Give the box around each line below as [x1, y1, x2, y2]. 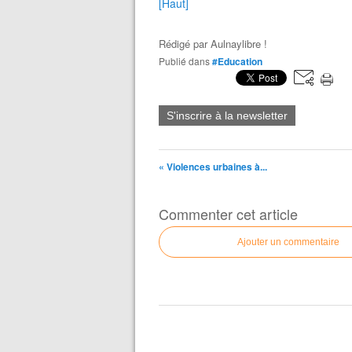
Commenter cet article [159, 203, 298, 224]
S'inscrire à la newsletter [167, 109, 288, 122]
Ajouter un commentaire [237, 236, 339, 247]
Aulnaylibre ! [211, 36, 267, 51]
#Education [212, 54, 262, 68]
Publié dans [165, 54, 210, 68]
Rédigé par [159, 36, 211, 51]
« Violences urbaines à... [159, 159, 267, 174]
